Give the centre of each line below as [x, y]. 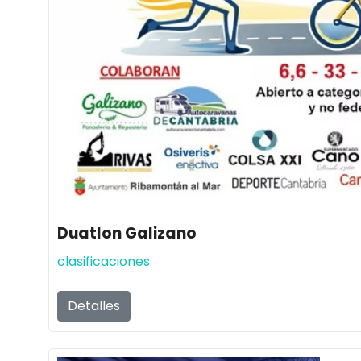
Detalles [94, 305]
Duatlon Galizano [127, 233]
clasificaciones [104, 261]
